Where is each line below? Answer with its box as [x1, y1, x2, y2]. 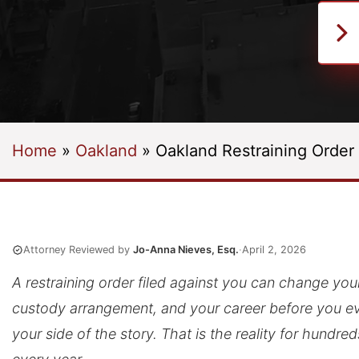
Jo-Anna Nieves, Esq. [133, 244, 239, 256]
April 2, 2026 [242, 244, 306, 256]
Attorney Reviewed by [23, 244, 133, 256]
